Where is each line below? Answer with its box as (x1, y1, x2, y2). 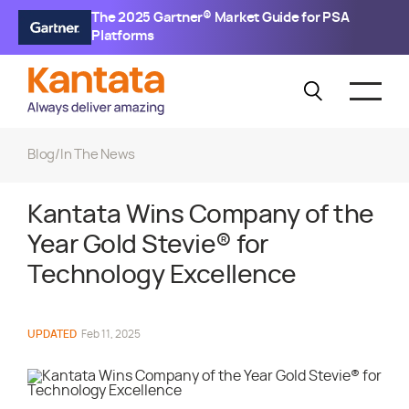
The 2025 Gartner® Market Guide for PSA (91, 11, 350, 25)
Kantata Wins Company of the (27, 203, 374, 228)
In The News (59, 148, 135, 162)
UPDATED (27, 329, 77, 340)
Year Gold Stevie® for (27, 233, 268, 258)
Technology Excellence (27, 263, 297, 288)
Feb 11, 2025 (81, 329, 141, 340)
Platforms (91, 29, 154, 43)
